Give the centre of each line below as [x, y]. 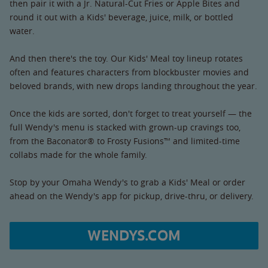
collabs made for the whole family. [78, 154]
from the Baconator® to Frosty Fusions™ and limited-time [125, 141]
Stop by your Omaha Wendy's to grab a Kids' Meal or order [127, 182]
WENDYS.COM [134, 235]
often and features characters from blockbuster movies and [129, 72]
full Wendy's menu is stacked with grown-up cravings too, [125, 127]
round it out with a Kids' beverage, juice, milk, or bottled [121, 17]
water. [22, 31]
